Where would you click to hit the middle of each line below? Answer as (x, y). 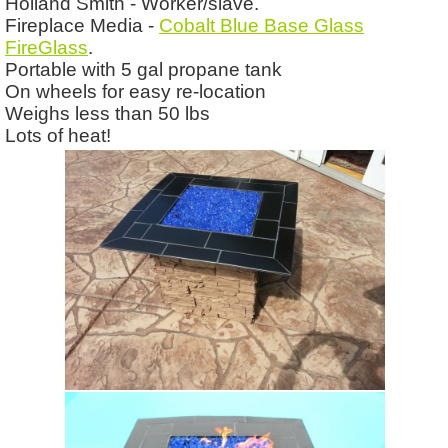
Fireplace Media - (82, 25)
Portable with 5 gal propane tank (143, 69)
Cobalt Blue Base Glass (261, 25)
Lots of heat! (58, 135)
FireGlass (46, 47)
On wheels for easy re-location (135, 91)
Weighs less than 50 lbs (117, 113)
